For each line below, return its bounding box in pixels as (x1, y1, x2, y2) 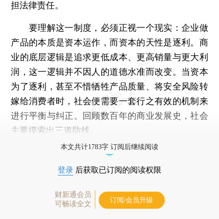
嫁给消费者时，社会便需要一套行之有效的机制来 (11, 95, 208, 106)
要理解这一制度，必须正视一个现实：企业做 (11, 22, 208, 33)
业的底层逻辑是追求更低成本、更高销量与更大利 (11, 51, 208, 62)
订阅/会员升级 (110, 196, 153, 204)
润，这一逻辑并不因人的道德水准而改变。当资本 (11, 66, 208, 77)
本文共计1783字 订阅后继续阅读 (61, 143, 158, 151)
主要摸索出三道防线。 (11, 125, 99, 135)
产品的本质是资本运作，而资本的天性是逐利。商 (11, 37, 208, 47)
